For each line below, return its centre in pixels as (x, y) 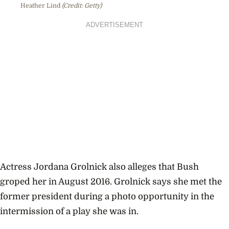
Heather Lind (41, 5)
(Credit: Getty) (82, 5)
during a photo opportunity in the (143, 197)
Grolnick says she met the (168, 182)
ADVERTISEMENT (114, 25)
